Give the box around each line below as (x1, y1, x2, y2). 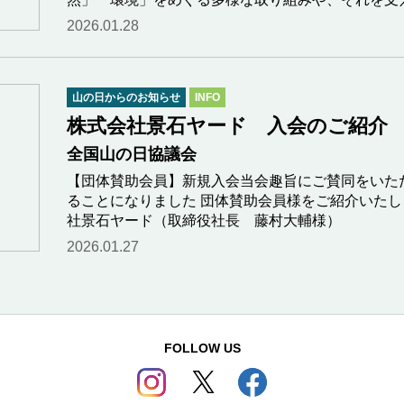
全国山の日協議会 (67, 145, 197, 163)
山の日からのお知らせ (72, 91, 180, 104)
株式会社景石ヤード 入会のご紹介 (67, 115, 388, 137)
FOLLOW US (163, 341, 241, 355)
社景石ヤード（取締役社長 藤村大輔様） (67, 213, 341, 228)
